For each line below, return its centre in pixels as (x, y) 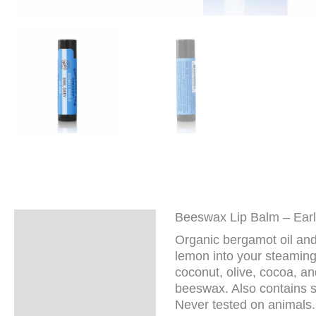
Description (59, 224)
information (59, 269)
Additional (55, 253)
